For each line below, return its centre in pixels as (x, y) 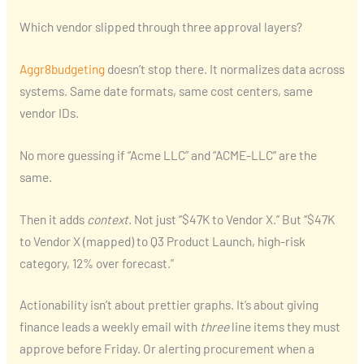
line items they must (284, 327)
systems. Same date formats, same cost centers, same (166, 90)
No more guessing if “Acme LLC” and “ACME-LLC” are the (168, 154)
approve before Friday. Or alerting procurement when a (167, 349)
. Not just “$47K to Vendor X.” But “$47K (231, 219)
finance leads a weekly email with (109, 327)
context (107, 219)
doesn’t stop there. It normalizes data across (224, 68)
